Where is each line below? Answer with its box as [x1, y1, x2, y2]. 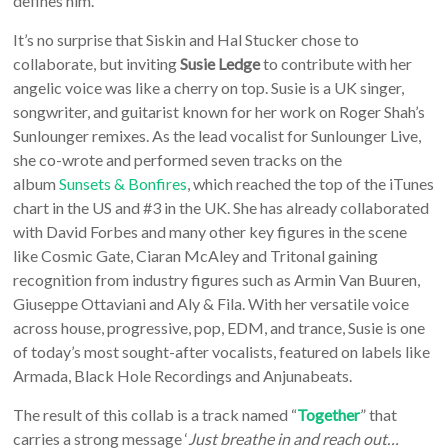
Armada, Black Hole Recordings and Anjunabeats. [13, 366, 353, 386]
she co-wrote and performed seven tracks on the [13, 150, 343, 170]
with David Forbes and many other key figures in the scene [13, 222, 408, 242]
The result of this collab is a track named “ [13, 405, 298, 425]
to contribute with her [260, 54, 413, 74]
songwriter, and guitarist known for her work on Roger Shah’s [13, 102, 426, 122]
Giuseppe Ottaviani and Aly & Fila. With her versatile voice [13, 294, 410, 314]
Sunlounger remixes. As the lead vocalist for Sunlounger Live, [13, 126, 422, 146]
